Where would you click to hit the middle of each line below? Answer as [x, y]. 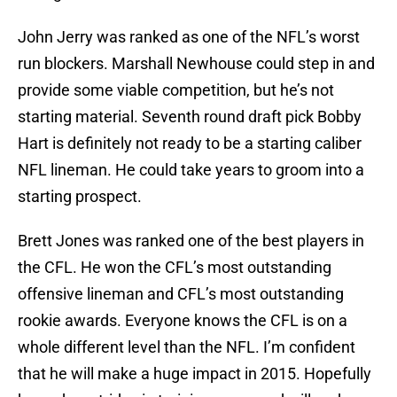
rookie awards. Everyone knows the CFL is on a [183, 321]
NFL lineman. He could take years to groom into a [191, 170]
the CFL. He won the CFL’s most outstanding [175, 268]
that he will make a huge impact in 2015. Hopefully [195, 374]
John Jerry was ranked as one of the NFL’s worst [189, 37]
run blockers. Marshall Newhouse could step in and [196, 64]
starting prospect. [80, 197]
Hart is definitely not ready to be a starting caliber [190, 144]
